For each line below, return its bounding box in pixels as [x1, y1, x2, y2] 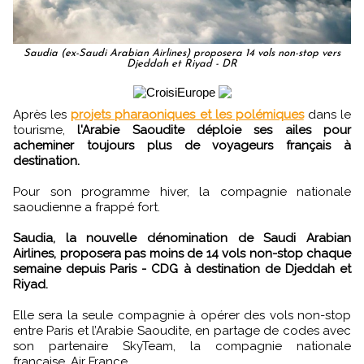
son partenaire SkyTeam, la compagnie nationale [13, 338, 351, 353]
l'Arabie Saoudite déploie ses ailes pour [65, 122, 351, 137]
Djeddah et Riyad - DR [127, 58, 237, 69]
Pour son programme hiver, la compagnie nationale [13, 184, 351, 199]
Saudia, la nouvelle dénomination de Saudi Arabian [13, 230, 351, 245]
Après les [21, 106, 71, 122]
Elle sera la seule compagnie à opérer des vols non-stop [13, 307, 351, 323]
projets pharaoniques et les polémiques [71, 106, 304, 122]
